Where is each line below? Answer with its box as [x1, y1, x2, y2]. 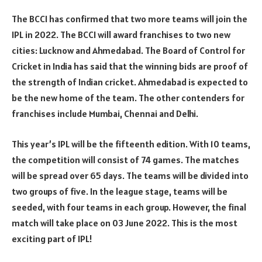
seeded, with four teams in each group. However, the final [12, 201, 246, 213]
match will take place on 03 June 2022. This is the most [12, 216, 237, 229]
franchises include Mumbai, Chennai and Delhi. [12, 108, 198, 120]
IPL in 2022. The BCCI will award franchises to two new [12, 29, 230, 41]
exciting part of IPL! [12, 232, 92, 244]
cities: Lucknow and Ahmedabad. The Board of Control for [12, 44, 245, 57]
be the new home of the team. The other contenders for [12, 92, 244, 104]
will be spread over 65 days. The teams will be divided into [12, 169, 249, 181]
